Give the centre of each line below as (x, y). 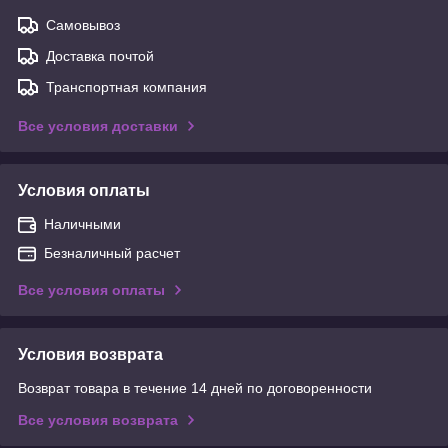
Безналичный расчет (112, 252)
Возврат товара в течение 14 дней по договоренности (195, 387)
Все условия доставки (98, 125)
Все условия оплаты (91, 289)
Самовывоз (83, 24)
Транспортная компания (126, 86)
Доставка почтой (100, 55)
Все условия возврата (98, 419)
